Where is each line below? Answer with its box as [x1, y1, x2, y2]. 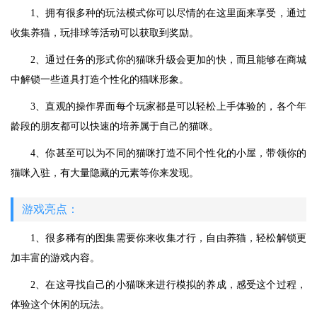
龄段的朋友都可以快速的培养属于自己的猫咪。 [11, 121, 219, 132]
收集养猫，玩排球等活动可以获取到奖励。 [11, 28, 199, 38]
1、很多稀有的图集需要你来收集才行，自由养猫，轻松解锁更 [30, 233, 306, 243]
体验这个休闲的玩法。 [11, 299, 110, 310]
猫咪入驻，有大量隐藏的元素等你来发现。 [11, 168, 199, 178]
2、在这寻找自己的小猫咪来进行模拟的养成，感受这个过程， [30, 279, 306, 290]
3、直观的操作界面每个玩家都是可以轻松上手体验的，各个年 [30, 101, 306, 112]
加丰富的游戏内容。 [11, 253, 100, 263]
